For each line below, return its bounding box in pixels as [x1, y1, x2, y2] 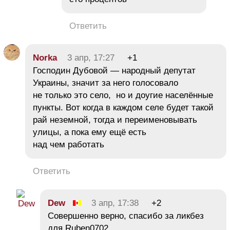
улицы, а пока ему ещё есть [33, 127, 146, 137]
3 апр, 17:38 [91, 198, 139, 208]
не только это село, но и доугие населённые [33, 90, 213, 100]
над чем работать [33, 139, 104, 149]
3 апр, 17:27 [67, 52, 114, 63]
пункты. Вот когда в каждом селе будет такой [33, 102, 214, 112]
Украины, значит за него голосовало [33, 78, 178, 88]
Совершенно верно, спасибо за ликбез [48, 210, 204, 221]
